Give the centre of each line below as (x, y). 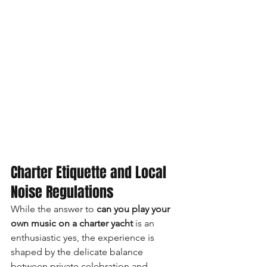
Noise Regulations (62, 192)
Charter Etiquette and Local (90, 172)
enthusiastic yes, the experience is (84, 237)
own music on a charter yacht (72, 223)
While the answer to (54, 209)
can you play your (134, 209)
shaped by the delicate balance (78, 252)
